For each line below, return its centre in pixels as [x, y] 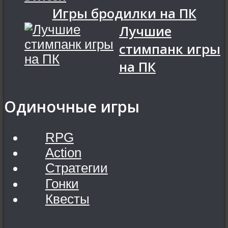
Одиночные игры [72, 107]
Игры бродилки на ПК [124, 13]
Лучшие [145, 31]
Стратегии [76, 168]
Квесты [67, 199]
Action [63, 153]
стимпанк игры [169, 49]
